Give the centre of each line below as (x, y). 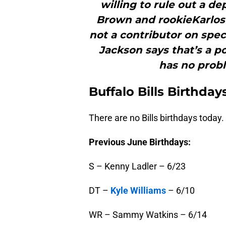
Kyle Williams (138, 191)
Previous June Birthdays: (140, 142)
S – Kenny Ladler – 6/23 (137, 166)
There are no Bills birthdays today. (156, 118)
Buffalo (111, 92)
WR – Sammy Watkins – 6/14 (148, 215)
